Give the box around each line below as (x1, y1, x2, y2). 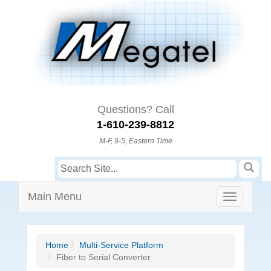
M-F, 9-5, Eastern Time (99, 137, 172, 146)
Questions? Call (97, 103, 174, 116)
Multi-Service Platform (79, 240, 163, 250)
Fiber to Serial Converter (56, 252, 151, 263)
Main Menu (28, 191, 82, 203)
